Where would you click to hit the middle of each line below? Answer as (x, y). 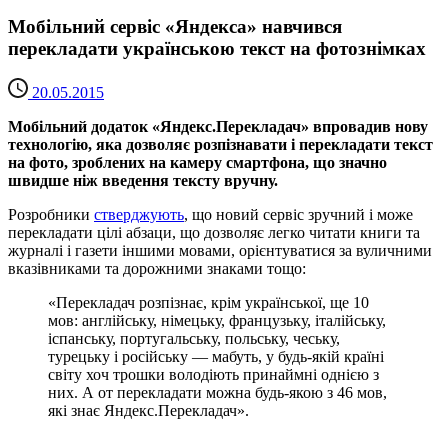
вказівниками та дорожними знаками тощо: (157, 269)
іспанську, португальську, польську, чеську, (194, 339)
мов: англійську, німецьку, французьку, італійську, (217, 321)
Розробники (51, 215)
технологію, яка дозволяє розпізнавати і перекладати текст (220, 145)
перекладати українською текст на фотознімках (217, 48)
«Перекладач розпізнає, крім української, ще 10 (208, 303)
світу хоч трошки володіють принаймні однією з (213, 375)
